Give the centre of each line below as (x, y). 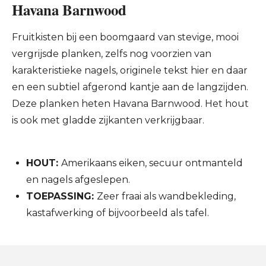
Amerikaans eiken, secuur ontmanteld (152, 163)
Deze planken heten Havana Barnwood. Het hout (130, 104)
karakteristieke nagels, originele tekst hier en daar (130, 70)
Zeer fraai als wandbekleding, (166, 196)
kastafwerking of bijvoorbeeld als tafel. (118, 213)
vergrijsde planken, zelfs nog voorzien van (112, 54)
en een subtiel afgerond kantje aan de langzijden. (130, 87)
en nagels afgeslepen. (78, 180)
